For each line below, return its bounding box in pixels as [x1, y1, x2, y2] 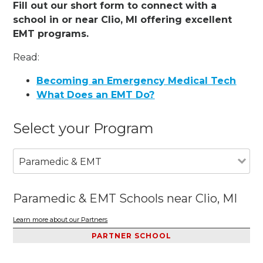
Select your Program [13, 119, 154, 137]
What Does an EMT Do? [36, 89, 155, 100]
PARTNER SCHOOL [92, 231, 171, 241]
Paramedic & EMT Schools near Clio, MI [13, 191, 238, 205]
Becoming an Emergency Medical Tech [36, 75, 237, 86]
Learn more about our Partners [13, 215, 108, 224]
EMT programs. [13, 28, 89, 39]
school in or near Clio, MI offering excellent [13, 14, 232, 25]
